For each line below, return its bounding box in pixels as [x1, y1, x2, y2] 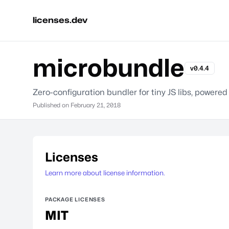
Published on [33, 101, 71, 109]
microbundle [33, 53, 185, 82]
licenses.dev [33, 15, 87, 25]
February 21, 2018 [71, 101, 121, 109]
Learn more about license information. [45, 169, 165, 177]
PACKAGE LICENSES [45, 196, 105, 202]
